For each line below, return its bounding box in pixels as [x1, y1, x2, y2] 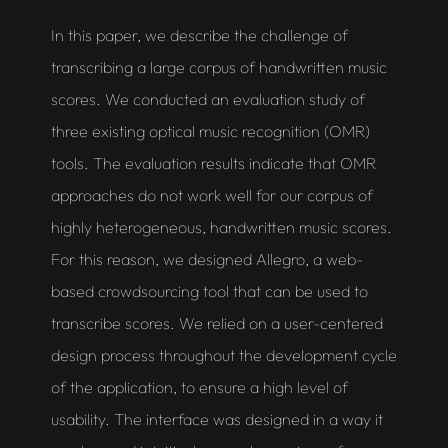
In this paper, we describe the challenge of [50, 25, 348, 46]
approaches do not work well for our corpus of [50, 185, 373, 206]
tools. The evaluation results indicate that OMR [50, 153, 376, 174]
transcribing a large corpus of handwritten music [50, 57, 387, 78]
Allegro [255, 249, 305, 270]
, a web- [304, 249, 363, 270]
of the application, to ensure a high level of [50, 377, 348, 398]
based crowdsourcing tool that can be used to [50, 281, 368, 302]
